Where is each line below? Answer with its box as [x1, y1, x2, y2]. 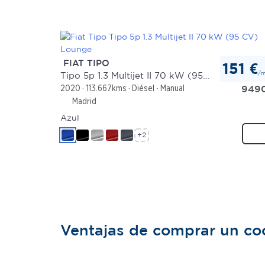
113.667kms [86, 83, 127, 93]
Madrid [70, 96, 96, 106]
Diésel [132, 83, 155, 93]
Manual [160, 83, 185, 93]
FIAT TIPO [60, 57, 109, 68]
